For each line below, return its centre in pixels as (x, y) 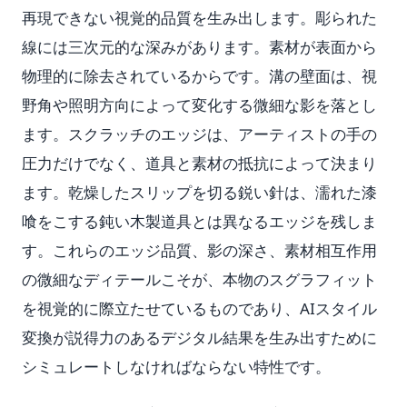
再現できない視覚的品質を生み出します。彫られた (199, 18)
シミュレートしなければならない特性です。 (176, 367)
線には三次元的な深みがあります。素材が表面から (199, 47)
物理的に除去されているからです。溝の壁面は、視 (199, 76)
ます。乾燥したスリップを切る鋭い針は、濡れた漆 (199, 192)
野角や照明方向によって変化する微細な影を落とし (199, 105)
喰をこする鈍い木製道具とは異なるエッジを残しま (199, 221)
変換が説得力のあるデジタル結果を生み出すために (199, 338)
